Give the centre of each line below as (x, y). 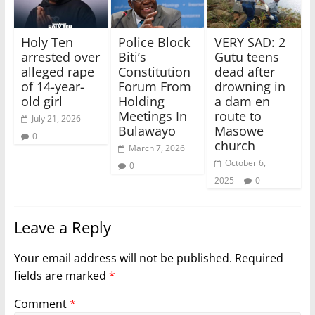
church (235, 146)
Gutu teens (247, 57)
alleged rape (57, 72)
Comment (41, 304)
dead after (245, 72)
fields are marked (61, 276)
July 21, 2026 (56, 119)
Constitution (154, 72)
